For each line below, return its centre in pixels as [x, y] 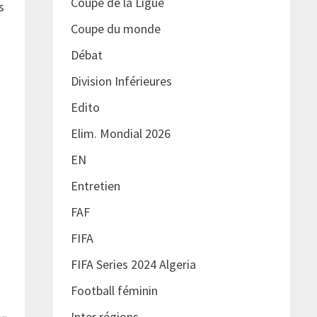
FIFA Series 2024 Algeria [134, 265]
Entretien [95, 186]
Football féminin [114, 291]
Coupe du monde [115, 29]
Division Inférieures [121, 81]
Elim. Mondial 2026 [120, 134]
